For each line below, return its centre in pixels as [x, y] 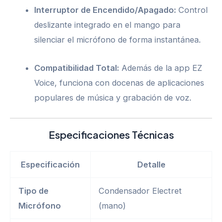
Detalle [151, 164]
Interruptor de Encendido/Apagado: [105, 10]
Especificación [50, 164]
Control [192, 10]
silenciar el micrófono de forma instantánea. [118, 40]
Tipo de [34, 191]
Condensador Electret [140, 191]
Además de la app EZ [161, 68]
